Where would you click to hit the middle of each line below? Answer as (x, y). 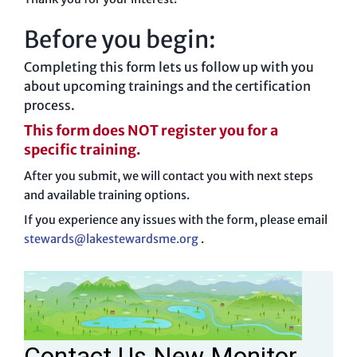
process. (49, 106)
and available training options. (107, 196)
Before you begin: (120, 40)
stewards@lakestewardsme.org (112, 239)
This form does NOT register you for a (151, 131)
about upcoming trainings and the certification (167, 86)
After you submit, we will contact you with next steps (169, 177)
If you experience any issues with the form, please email (176, 220)
